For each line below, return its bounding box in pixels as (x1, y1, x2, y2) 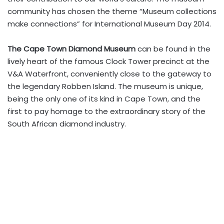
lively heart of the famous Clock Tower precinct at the (7, 56, 209, 66)
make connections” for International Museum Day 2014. (7, 18, 211, 29)
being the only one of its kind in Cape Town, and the (7, 93, 200, 104)
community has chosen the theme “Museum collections (7, 6, 216, 16)
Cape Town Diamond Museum (23, 43, 135, 54)
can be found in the (135, 43, 210, 54)
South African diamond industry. (7, 118, 126, 129)
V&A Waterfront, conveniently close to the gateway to (7, 68, 211, 79)
